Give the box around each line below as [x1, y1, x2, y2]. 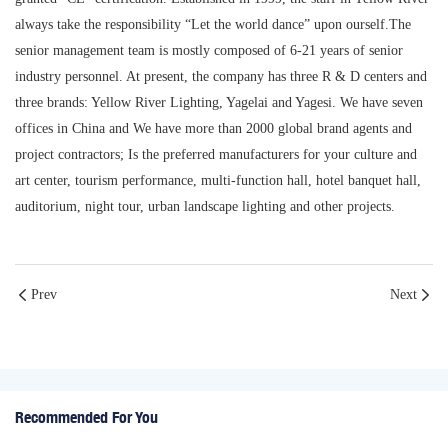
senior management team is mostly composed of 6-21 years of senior [15, 43, 403, 59]
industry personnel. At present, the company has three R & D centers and [15, 69, 427, 85]
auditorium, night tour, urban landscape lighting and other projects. [15, 199, 395, 215]
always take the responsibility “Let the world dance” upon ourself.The [15, 17, 411, 33]
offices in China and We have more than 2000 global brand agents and [15, 121, 412, 137]
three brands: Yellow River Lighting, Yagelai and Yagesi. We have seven [15, 95, 423, 111]
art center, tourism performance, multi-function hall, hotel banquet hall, [15, 173, 421, 189]
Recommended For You [15, 408, 158, 428]
